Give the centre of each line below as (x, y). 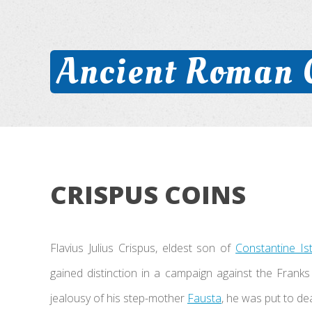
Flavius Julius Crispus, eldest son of (143, 248)
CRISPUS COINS (148, 195)
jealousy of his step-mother (119, 298)
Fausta (204, 298)
